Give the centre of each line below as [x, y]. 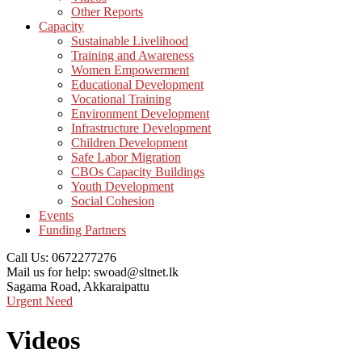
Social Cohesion [113, 201]
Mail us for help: [48, 272]
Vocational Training [121, 99]
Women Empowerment [130, 70]
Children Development [129, 143]
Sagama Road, [44, 286]
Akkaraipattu [116, 286]
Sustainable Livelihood [130, 41]
